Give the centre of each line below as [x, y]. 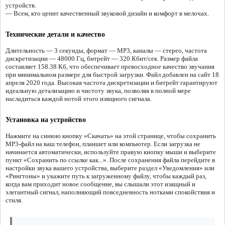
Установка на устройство [46, 120]
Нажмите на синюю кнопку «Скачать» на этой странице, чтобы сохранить [111, 136]
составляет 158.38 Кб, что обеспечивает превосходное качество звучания [110, 67]
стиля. [14, 200]
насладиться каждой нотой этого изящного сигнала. [79, 99]
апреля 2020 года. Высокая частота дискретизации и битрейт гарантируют [111, 83]
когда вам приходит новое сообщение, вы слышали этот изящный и [100, 184]
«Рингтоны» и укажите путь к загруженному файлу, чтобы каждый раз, [106, 176]
